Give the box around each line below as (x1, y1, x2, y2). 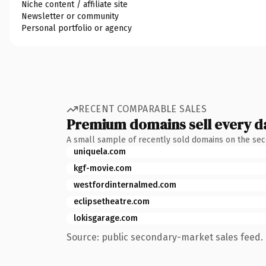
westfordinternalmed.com (74, 179, 176, 190)
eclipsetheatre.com (74, 196, 150, 207)
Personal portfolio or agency (21, 23, 132, 33)
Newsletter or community (21, 11, 119, 21)
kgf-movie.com (74, 163, 132, 173)
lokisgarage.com (74, 213, 138, 223)
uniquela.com (74, 146, 126, 157)
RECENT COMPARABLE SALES (78, 103, 207, 115)
